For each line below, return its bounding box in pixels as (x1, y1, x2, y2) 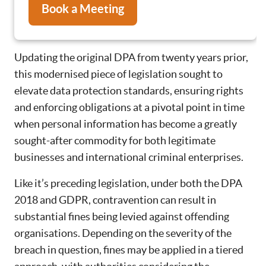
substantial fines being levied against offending (14, 210, 229, 223)
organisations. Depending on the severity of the (14, 227, 232, 240)
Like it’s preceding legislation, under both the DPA (14, 177, 242, 190)
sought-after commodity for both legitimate (14, 134, 216, 147)
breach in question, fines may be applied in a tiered (14, 243, 243, 256)
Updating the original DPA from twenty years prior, (14, 51, 248, 64)
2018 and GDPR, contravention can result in (14, 194, 216, 207)
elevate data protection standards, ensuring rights (14, 84, 243, 97)
